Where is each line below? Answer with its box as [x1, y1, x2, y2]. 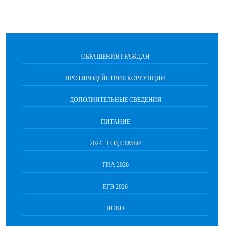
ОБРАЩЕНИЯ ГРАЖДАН [81, 52, 150, 60]
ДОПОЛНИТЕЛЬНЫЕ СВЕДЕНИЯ [69, 96, 161, 103]
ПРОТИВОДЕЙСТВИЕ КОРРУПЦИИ [65, 74, 165, 82]
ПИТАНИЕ [100, 118, 130, 125]
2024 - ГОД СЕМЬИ [89, 139, 141, 147]
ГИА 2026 [102, 161, 129, 168]
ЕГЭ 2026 [103, 183, 128, 190]
